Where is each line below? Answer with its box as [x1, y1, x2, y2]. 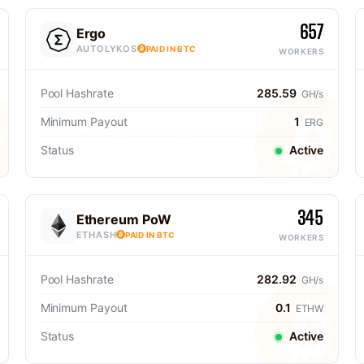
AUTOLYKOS [76, 42, 137, 54]
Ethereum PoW [76, 210, 171, 227]
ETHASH [76, 228, 117, 240]
